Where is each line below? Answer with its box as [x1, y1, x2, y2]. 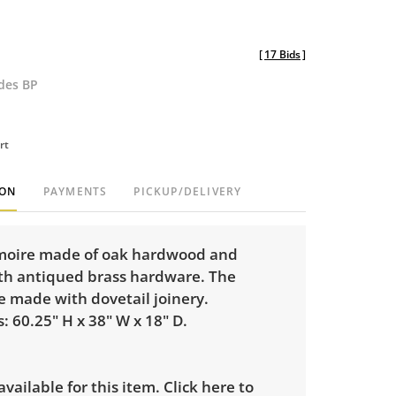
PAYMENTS [42, 183, 108, 199]
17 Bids [264, 46, 301, 62]
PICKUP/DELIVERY [133, 183, 242, 199]
